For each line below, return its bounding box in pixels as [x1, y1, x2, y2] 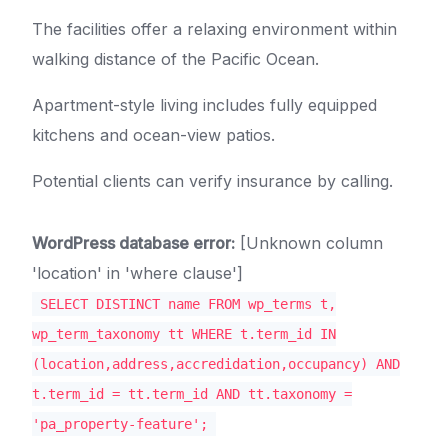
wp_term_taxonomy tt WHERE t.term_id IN [32, 325, 336, 342]
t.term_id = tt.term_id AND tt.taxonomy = [32, 385, 352, 402]
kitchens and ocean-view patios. [32, 124, 275, 145]
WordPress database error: [32, 232, 235, 253]
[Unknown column [235, 232, 383, 253]
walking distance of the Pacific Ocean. [32, 48, 319, 69]
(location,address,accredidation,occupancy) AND [32, 355, 400, 372]
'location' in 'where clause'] [32, 262, 243, 283]
